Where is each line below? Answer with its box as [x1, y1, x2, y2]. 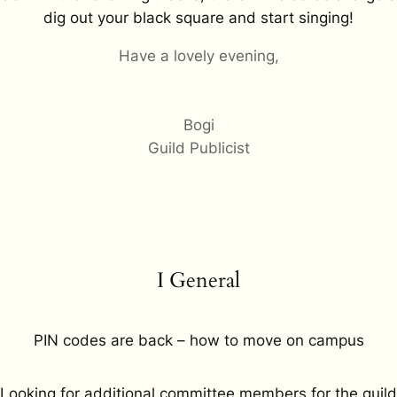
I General [157, 265, 240, 295]
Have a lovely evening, [118, 46, 279, 65]
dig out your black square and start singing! [43, 8, 354, 27]
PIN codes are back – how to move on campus [33, 331, 364, 350]
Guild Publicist [147, 138, 250, 157]
